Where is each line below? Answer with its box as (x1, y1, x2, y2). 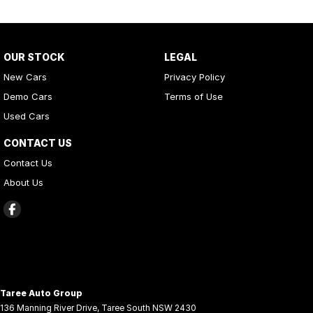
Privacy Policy (163, 71, 225, 82)
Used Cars (3, 110, 50, 122)
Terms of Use (163, 90, 223, 102)
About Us (3, 176, 43, 188)
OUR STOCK (3, 50, 65, 63)
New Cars (3, 71, 47, 82)
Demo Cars (3, 90, 52, 102)
